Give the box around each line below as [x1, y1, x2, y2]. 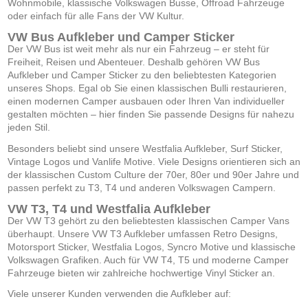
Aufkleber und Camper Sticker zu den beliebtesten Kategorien [7, 69, 276, 81]
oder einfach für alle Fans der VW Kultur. [7, 10, 184, 21]
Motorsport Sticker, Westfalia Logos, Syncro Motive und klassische [7, 241, 296, 252]
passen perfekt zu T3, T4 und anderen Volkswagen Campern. [7, 181, 276, 193]
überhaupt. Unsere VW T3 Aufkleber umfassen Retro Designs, [7, 228, 278, 239]
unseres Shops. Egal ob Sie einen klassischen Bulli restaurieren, [7, 82, 287, 94]
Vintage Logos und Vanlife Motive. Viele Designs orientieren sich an [7, 155, 300, 167]
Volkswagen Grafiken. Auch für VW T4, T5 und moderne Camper [7, 254, 289, 265]
